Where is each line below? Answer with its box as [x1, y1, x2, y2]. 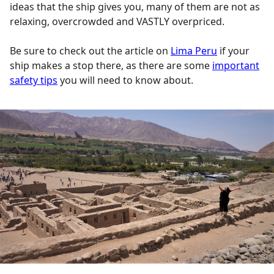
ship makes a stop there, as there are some [10, 58, 212, 72]
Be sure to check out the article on [10, 43, 171, 57]
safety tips [10, 73, 57, 87]
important [212, 58, 259, 72]
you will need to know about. [57, 73, 193, 87]
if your [217, 43, 250, 57]
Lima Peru [171, 43, 217, 57]
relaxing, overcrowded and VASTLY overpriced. [10, 14, 224, 28]
